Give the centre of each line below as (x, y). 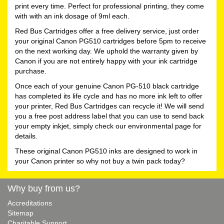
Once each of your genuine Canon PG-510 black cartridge (107, 86)
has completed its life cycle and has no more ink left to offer (109, 96)
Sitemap (20, 213)
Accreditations (30, 203)
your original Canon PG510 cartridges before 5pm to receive (110, 41)
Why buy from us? (44, 188)
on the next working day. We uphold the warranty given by (106, 51)
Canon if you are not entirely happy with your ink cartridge (106, 61)
